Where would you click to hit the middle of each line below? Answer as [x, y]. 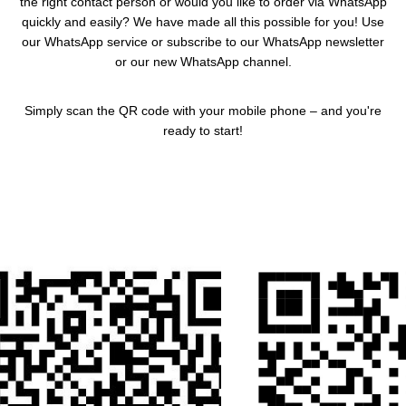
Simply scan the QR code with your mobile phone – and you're [203, 110]
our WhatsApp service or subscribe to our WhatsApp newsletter [203, 41]
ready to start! [203, 130]
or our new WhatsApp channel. [203, 61]
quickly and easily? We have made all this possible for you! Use [203, 21]
